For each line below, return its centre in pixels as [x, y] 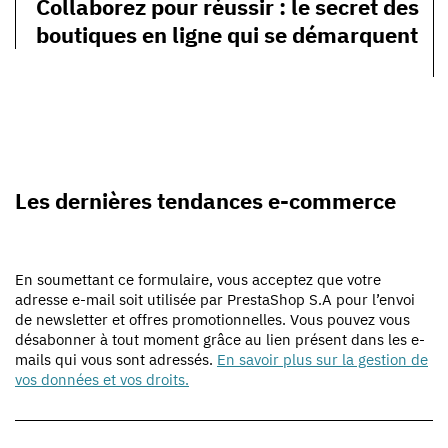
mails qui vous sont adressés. [116, 360]
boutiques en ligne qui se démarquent [227, 35]
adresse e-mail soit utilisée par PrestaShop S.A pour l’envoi [215, 300]
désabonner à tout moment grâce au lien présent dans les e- [220, 340]
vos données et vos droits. [102, 380]
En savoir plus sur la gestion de [322, 360]
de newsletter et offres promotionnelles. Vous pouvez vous [212, 320]
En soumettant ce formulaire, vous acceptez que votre [198, 280]
